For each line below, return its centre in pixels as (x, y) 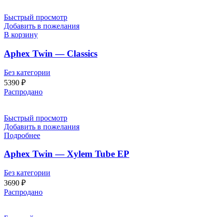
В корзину (21, 35)
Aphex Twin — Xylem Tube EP (67, 154)
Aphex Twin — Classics (51, 53)
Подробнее (22, 135)
